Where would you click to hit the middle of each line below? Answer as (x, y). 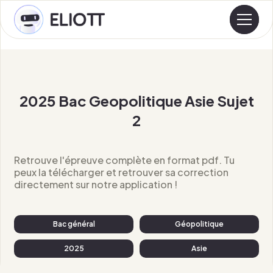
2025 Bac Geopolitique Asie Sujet (136, 101)
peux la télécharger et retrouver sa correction (122, 172)
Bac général (74, 224)
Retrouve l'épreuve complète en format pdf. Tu (125, 160)
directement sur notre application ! (96, 184)
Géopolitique (199, 224)
